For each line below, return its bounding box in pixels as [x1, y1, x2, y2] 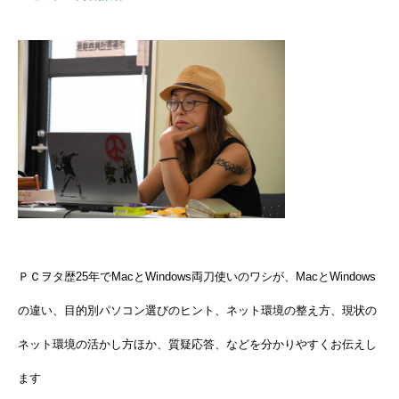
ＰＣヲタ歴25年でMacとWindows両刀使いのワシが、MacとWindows [18, 270, 376, 284]
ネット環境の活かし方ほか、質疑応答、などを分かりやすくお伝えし [18, 338, 377, 352]
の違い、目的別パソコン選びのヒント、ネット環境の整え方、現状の [18, 304, 377, 318]
